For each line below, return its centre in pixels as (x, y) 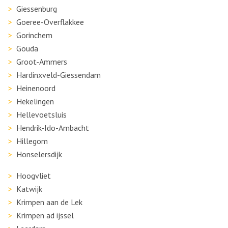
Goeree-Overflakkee (50, 22)
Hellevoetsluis (41, 115)
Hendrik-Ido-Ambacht (53, 128)
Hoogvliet (34, 176)
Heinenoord (36, 88)
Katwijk (29, 189)
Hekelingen (35, 101)
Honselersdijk (39, 154)
